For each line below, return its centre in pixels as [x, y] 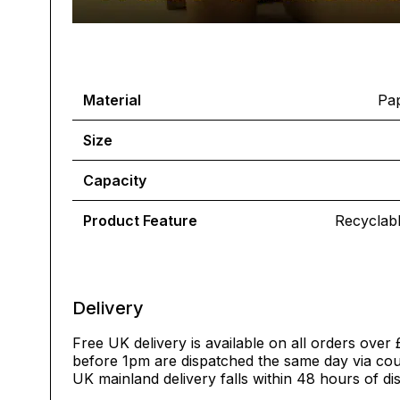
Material [112, 100]
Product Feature [140, 221]
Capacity [115, 180]
